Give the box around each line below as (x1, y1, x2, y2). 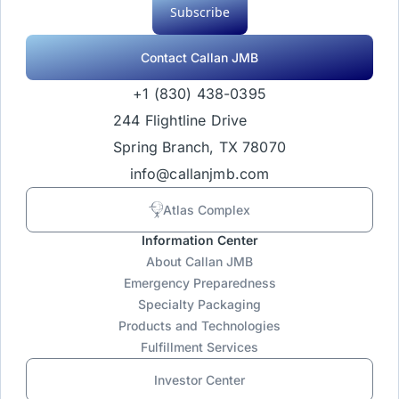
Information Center (141, 232, 258, 248)
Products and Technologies (118, 317, 281, 333)
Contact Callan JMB (141, 49, 258, 65)
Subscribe (169, 3, 230, 20)
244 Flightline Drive (113, 110, 248, 129)
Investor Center (154, 371, 245, 387)
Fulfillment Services (141, 338, 258, 354)
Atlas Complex (163, 201, 250, 217)
